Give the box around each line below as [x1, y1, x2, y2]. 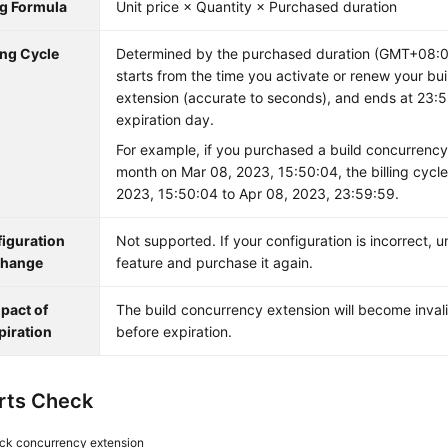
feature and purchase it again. [116, 254, 314, 271]
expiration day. [116, 111, 215, 128]
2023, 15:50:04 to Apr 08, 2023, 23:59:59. [116, 185, 400, 202]
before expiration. [116, 323, 233, 340]
